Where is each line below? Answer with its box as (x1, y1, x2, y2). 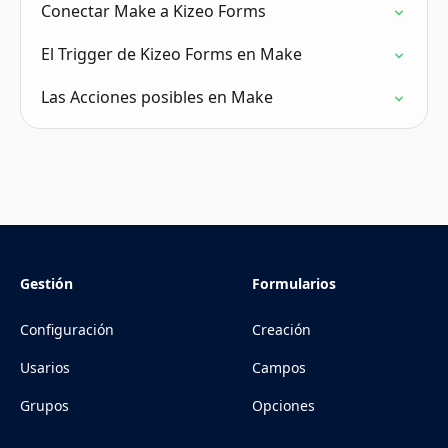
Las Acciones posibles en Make (41, 86, 273, 108)
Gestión (20, 274, 73, 294)
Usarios (20, 358, 70, 378)
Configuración (20, 320, 114, 340)
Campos (252, 358, 306, 378)
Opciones (252, 396, 315, 416)
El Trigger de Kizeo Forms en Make (41, 43, 302, 65)
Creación (252, 320, 311, 340)
